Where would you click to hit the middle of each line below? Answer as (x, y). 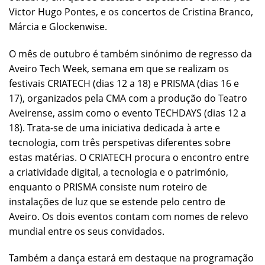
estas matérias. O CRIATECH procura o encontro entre (129, 157)
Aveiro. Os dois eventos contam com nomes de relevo (129, 216)
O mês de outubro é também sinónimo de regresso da (130, 54)
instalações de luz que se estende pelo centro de (117, 201)
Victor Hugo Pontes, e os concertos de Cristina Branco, (131, 12)
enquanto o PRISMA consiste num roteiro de (108, 187)
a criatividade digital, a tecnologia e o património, (119, 172)
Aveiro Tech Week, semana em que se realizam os (119, 68)
